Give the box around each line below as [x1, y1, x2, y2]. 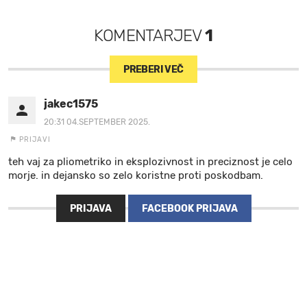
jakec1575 [44, 97, 98, 110]
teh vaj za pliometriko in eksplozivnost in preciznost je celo [8, 155, 293, 168]
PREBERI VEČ [123, 63, 184, 75]
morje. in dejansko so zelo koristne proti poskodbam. [8, 169, 263, 182]
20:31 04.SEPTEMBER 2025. [44, 116, 150, 127]
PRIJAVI [19, 135, 51, 144]
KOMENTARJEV [94, 25, 206, 45]
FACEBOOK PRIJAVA [141, 202, 238, 214]
